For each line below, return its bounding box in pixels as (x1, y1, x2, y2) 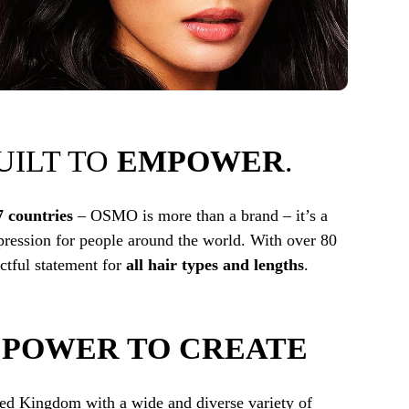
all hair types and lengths (126, 255, 305, 274)
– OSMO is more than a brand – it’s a (72, 205, 328, 225)
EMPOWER (116, 144, 285, 179)
